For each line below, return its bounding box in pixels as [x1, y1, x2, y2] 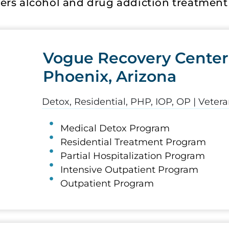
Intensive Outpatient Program [60, 164, 199, 176]
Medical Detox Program [60, 123, 170, 134]
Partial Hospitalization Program [60, 150, 205, 162]
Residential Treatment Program [60, 136, 207, 148]
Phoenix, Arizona [42, 67, 176, 86]
